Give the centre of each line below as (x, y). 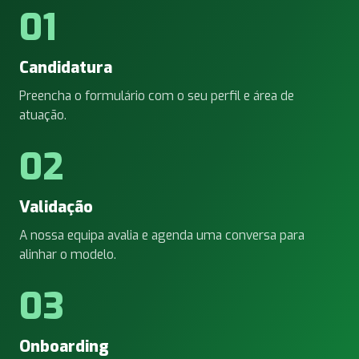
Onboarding (64, 347)
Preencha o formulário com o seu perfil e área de (157, 96)
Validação (56, 207)
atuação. (43, 115)
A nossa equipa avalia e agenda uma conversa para (162, 235)
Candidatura (66, 68)
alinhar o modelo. (68, 254)
